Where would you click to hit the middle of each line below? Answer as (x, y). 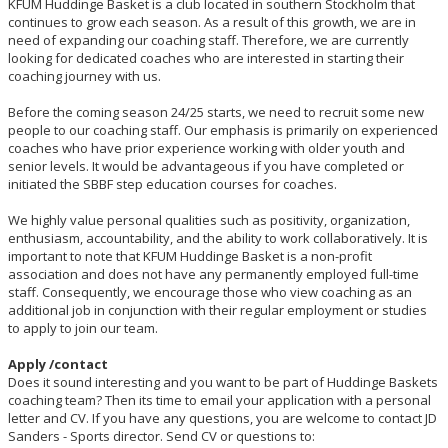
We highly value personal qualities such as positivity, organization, (209, 219)
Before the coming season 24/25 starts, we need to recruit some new (216, 111)
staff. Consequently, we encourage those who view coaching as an (210, 291)
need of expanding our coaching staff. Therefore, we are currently (208, 39)
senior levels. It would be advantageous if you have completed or (206, 165)
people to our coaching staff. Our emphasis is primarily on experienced (223, 129)
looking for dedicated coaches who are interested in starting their (206, 57)
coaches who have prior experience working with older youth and (206, 147)
